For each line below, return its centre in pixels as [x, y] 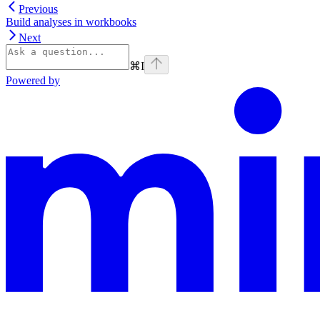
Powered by [33, 81]
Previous [38, 9]
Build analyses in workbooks [71, 22]
